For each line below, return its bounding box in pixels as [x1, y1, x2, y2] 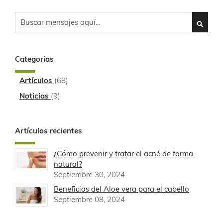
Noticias [19, 91, 51, 101]
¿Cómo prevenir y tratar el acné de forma [54, 149, 193, 158]
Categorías [15, 54, 54, 64]
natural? [54, 159, 82, 169]
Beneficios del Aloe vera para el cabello [54, 184, 189, 194]
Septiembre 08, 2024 [54, 195, 125, 204]
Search [14, 11, 38, 21]
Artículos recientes [15, 126, 82, 135]
